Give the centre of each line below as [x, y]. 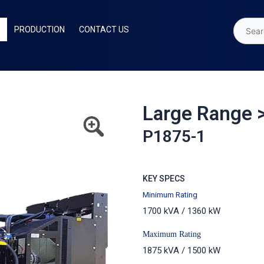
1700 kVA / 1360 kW [181, 211]
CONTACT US [104, 29]
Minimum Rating [170, 194]
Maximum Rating [172, 234]
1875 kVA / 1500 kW [181, 250]
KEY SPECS [164, 178]
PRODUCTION [39, 29]
